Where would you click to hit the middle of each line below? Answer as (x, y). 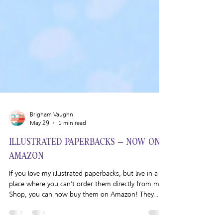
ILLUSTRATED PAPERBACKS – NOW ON (85, 162)
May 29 (40, 143)
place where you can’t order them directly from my (86, 204)
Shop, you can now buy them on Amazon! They (81, 214)
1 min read (72, 143)
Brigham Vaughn (52, 134)
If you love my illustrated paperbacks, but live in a (83, 193)
